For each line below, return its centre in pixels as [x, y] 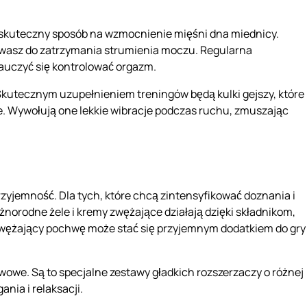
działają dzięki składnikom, [229, 212]
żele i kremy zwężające [106, 212]
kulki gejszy [245, 94]
